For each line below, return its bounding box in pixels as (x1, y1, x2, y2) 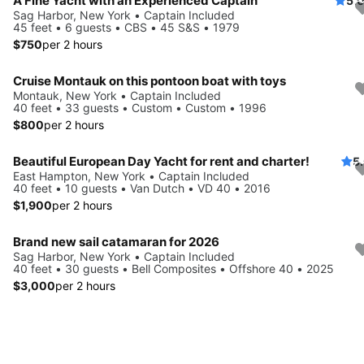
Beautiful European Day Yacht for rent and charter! (13, 153, 310, 169)
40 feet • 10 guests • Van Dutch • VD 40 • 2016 (13, 180, 271, 195)
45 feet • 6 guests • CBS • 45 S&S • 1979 (13, 19, 240, 34)
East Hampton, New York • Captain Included (13, 168, 249, 183)
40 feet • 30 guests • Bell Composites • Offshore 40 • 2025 (13, 261, 334, 275)
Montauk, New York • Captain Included (13, 88, 221, 102)
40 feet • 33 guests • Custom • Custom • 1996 (13, 100, 266, 115)
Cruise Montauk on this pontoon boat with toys (13, 72, 286, 89)
